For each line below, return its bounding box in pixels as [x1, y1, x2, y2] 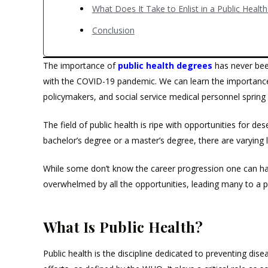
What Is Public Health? [43, 217, 203, 237]
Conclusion [92, 25, 135, 36]
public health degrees [118, 60, 212, 72]
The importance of [43, 60, 118, 72]
